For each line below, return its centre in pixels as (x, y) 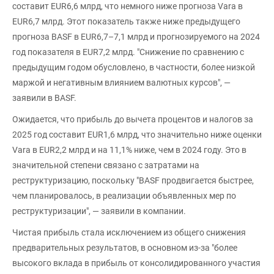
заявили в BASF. (44, 98)
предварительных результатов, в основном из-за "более (125, 247)
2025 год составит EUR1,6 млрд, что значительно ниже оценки (137, 134)
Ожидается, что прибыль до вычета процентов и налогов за (133, 119)
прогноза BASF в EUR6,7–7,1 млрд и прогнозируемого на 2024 (136, 36)
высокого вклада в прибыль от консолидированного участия (136, 263)
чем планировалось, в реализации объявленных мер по (124, 195)
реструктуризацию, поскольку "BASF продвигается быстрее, (133, 180)
